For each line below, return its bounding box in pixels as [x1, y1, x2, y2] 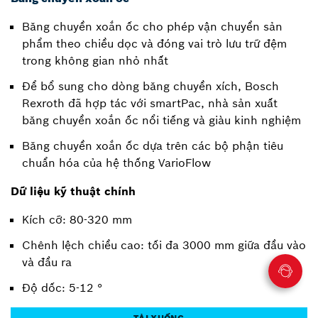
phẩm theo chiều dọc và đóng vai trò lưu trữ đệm [22, 35, 287, 50]
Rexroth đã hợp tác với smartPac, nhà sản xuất [22, 95, 278, 110]
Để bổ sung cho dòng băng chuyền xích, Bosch [22, 78, 279, 93]
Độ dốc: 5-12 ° [22, 280, 102, 295]
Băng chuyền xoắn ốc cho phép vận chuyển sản [22, 18, 283, 33]
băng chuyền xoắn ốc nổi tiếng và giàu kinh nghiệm [22, 112, 301, 127]
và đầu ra [22, 254, 72, 269]
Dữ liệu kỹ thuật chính [11, 183, 136, 198]
